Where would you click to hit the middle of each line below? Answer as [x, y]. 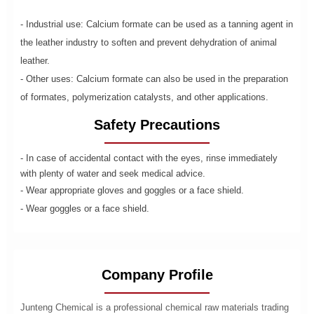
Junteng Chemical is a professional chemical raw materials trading [154, 307]
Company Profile [157, 274]
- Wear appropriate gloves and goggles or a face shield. [132, 190]
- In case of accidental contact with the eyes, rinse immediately [149, 158]
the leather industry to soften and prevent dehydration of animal [148, 42]
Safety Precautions [157, 124]
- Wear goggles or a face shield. [84, 208]
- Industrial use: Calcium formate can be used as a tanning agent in [156, 24]
